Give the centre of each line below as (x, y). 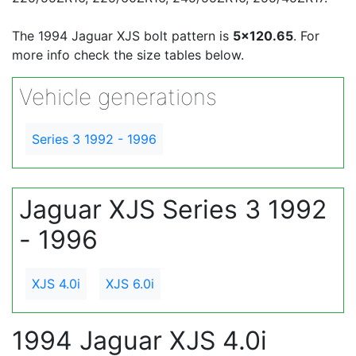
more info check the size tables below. (128, 55)
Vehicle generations (118, 97)
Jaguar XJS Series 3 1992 (173, 209)
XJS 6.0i (130, 284)
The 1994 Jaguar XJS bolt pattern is (122, 36)
